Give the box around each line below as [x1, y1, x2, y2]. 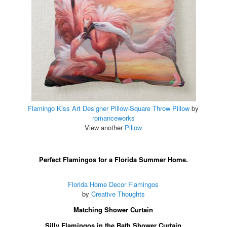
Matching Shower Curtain [73, 204, 154, 214]
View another [85, 123, 125, 133]
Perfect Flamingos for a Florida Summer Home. [39, 154, 188, 164]
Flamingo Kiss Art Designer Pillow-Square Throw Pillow [28, 103, 190, 113]
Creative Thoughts [91, 189, 145, 199]
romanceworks [92, 113, 135, 123]
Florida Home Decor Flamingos [68, 179, 159, 190]
